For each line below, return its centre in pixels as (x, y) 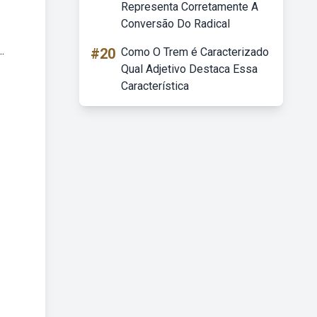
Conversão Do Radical (175, 24)
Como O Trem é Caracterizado (195, 52)
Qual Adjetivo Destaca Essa (189, 69)
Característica (155, 86)
